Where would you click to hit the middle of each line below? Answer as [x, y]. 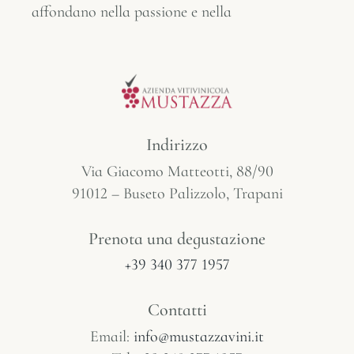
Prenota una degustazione [177, 238]
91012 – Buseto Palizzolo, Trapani [177, 193]
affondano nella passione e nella [132, 12]
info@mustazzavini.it [199, 336]
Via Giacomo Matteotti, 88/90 [177, 171]
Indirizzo [177, 145]
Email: [112, 336]
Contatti [177, 310]
